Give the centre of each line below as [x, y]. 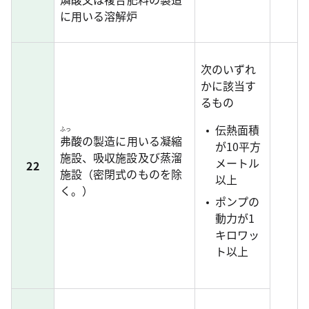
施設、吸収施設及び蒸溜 [121, 157]
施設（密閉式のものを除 [121, 174]
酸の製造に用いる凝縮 [127, 141]
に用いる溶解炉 [99, 16]
